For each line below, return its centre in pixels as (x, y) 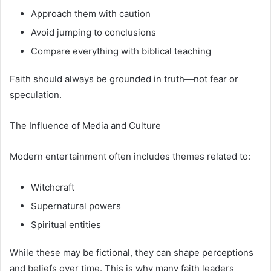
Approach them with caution (91, 13)
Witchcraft (53, 187)
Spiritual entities (66, 224)
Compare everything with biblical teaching (121, 51)
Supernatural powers (76, 206)
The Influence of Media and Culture (85, 125)
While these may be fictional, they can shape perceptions (132, 252)
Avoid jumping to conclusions (93, 32)
